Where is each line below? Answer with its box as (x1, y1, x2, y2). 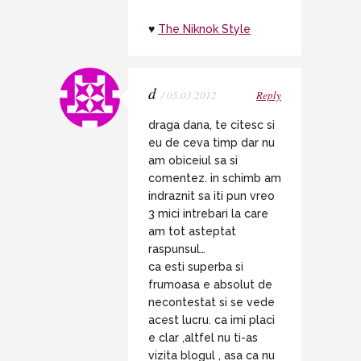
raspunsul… (148, 242, 205, 255)
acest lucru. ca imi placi (148, 313, 275, 326)
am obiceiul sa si (148, 153, 238, 167)
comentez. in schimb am (148, 171, 281, 185)
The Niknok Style (158, 22, 251, 35)
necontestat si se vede (148, 295, 275, 309)
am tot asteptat (148, 224, 236, 238)
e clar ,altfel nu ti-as (148, 330, 258, 344)
